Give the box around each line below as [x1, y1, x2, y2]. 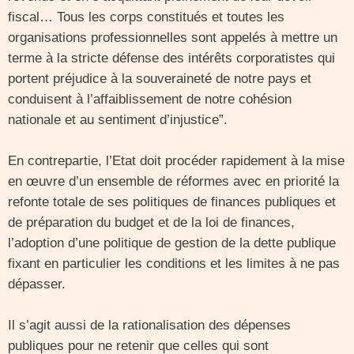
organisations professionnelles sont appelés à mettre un [8, 30, 337, 45]
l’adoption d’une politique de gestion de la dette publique [8, 235, 336, 250]
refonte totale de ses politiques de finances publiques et [8, 194, 336, 209]
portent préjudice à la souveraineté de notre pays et [8, 71, 311, 86]
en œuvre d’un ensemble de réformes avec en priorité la [8, 174, 339, 189]
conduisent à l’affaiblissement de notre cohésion [8, 92, 292, 107]
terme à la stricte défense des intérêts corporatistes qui [8, 51, 335, 66]
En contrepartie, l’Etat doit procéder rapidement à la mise [8, 153, 345, 168]
